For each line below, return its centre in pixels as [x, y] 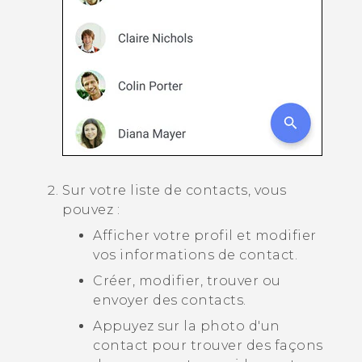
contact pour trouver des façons [208, 345]
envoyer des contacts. [170, 300]
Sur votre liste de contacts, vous [175, 190]
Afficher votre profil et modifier [205, 235]
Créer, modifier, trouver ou [187, 280]
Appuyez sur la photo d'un [187, 326]
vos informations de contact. [195, 255]
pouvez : [91, 209]
